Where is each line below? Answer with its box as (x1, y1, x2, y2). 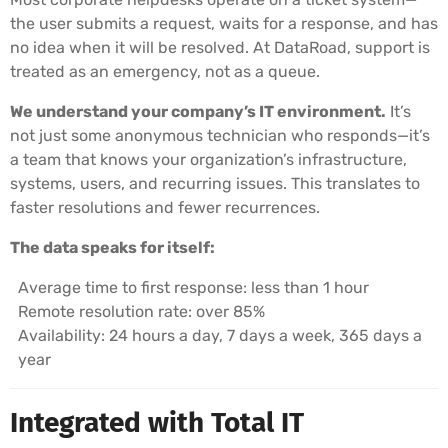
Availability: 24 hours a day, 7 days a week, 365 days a (18, 325, 422, 345)
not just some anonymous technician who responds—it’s (10, 125, 430, 145)
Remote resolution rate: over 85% (18, 301, 265, 321)
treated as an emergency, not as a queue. (10, 61, 320, 81)
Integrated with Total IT (10, 405, 304, 439)
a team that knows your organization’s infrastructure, (10, 149, 407, 169)
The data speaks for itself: (10, 237, 215, 257)
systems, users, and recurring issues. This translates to (10, 173, 420, 193)
